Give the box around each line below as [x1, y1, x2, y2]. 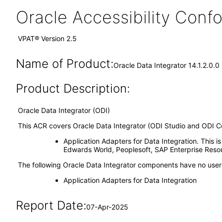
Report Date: [15, 198, 86, 213]
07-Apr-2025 [86, 203, 128, 211]
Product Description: [15, 81, 130, 96]
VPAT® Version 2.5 [18, 34, 77, 43]
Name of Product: [15, 56, 113, 71]
